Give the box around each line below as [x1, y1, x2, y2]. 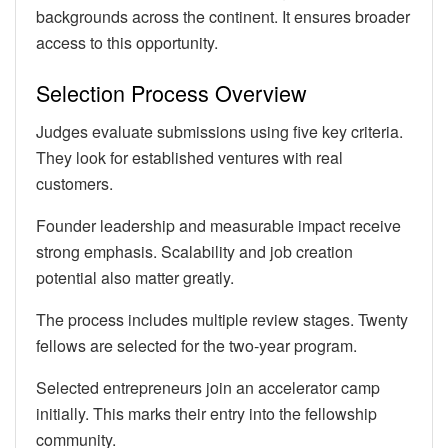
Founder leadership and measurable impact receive [36, 213, 401, 237]
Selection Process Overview [36, 76, 307, 108]
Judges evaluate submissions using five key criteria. [36, 119, 403, 143]
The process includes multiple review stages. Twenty [36, 307, 408, 331]
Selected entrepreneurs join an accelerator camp [36, 375, 380, 399]
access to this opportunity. [36, 31, 218, 55]
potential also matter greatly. [36, 265, 234, 289]
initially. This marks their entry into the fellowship [36, 401, 377, 425]
